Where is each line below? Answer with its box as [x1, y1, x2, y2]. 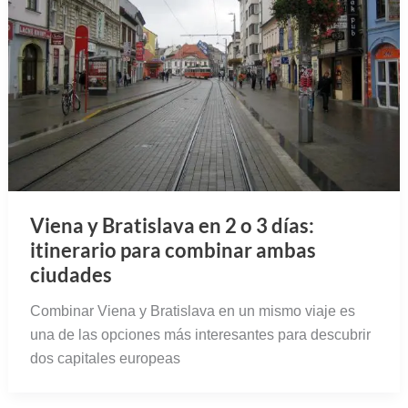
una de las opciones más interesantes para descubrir [29, 327, 371, 343]
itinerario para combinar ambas [29, 238, 316, 263]
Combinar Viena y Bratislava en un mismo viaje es [29, 303, 355, 320]
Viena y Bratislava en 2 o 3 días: [29, 213, 314, 239]
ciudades [29, 262, 112, 288]
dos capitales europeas [29, 351, 180, 367]
